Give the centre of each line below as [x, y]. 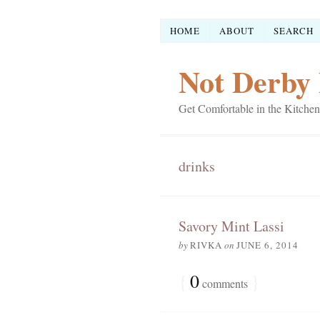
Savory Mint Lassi [231, 226]
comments [223, 283]
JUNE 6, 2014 [267, 245]
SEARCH [293, 30]
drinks [196, 166]
